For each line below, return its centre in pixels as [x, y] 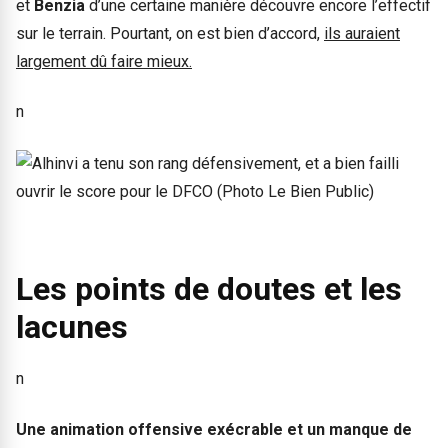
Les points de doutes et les [209, 288]
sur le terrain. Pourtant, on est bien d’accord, [170, 33]
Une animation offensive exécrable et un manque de [214, 429]
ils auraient [362, 33]
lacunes [72, 326]
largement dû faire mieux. [104, 61]
